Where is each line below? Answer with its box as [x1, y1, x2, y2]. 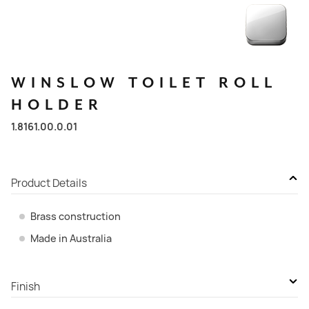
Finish [11, 279, 40, 294]
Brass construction [30, 210, 121, 223]
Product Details [11, 176, 87, 190]
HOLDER [11, 96, 103, 114]
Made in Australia [30, 232, 112, 245]
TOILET [128, 74, 210, 92]
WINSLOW [11, 74, 120, 92]
